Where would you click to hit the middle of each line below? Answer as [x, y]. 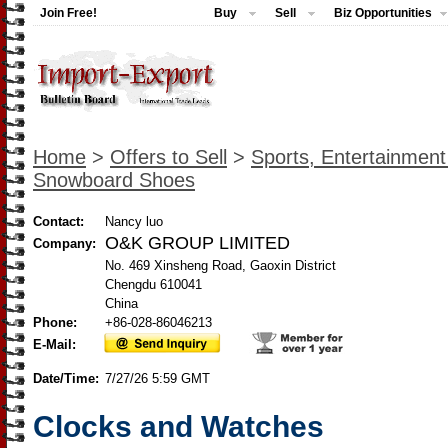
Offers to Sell [168, 157]
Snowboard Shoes [114, 180]
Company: [64, 243]
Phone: [55, 322]
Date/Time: [68, 378]
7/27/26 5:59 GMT [157, 378]
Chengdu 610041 [153, 284]
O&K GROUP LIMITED [197, 243]
